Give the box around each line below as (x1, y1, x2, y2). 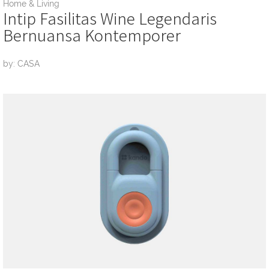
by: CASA (3, 59, 40, 69)
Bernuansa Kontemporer (3, 23, 181, 46)
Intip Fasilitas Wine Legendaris (3, 7, 217, 29)
